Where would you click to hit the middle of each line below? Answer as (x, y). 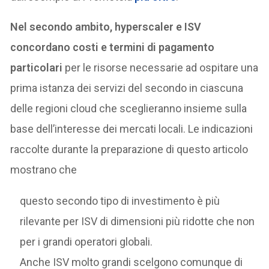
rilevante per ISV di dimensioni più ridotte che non (138, 221)
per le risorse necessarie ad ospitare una (162, 68)
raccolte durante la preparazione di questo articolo (129, 149)
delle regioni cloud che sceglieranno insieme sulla (129, 108)
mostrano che (44, 170)
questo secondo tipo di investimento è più (120, 201)
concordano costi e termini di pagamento (113, 47)
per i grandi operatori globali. (86, 242)
